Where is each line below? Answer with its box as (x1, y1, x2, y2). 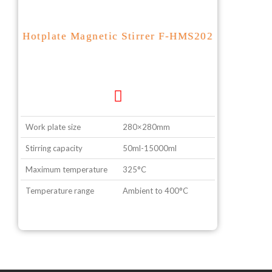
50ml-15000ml (123, 143, 177, 153)
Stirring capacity (25, 143, 83, 153)
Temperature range (25, 186, 94, 195)
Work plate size (25, 122, 81, 132)
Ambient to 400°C (123, 186, 188, 195)
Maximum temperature (25, 165, 107, 174)
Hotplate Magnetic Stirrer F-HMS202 (22, 30, 213, 42)
